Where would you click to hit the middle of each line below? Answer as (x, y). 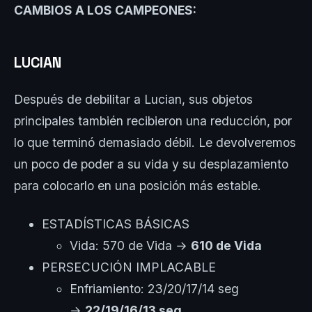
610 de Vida (226, 245)
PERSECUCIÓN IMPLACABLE (129, 267)
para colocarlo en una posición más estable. (138, 185)
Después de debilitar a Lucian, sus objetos (133, 99)
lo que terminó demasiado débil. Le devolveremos (155, 142)
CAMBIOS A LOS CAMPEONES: (107, 10)
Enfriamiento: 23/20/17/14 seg (154, 288)
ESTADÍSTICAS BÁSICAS (116, 224)
